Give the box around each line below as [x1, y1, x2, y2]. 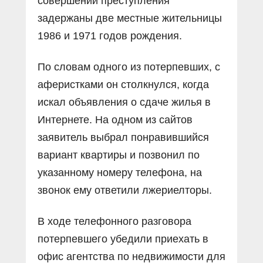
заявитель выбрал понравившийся [38, 131, 209, 143]
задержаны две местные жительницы [38, 12, 222, 24]
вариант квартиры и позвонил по [38, 149, 200, 161]
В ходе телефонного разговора [38, 215, 191, 227]
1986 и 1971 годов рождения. [38, 29, 182, 42]
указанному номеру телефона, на [38, 166, 202, 178]
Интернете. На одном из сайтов [38, 113, 193, 126]
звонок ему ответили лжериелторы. [38, 184, 212, 196]
